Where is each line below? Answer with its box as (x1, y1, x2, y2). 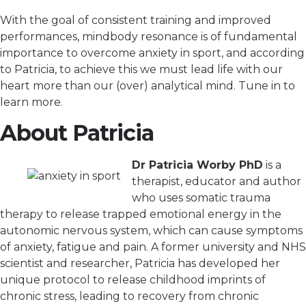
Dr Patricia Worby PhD (132, 158, 263, 171)
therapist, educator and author (132, 174, 301, 188)
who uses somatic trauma (132, 191, 270, 204)
